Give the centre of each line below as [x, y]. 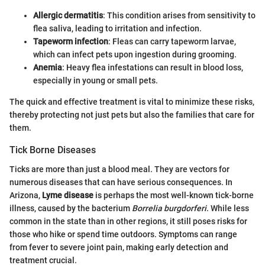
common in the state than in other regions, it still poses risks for [128, 221]
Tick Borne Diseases [53, 150]
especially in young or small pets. [96, 81]
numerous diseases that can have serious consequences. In [121, 182]
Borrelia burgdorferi [169, 208]
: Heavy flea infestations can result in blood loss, [153, 68]
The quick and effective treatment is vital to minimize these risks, [132, 102]
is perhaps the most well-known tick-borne [174, 195]
